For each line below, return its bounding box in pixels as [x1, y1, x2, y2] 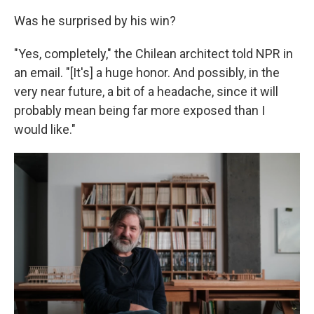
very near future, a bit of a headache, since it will [14, 84, 278, 99]
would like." [14, 122, 76, 137]
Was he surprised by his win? [14, 13, 176, 28]
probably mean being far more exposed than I [14, 103, 265, 118]
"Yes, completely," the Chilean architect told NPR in [14, 46, 293, 61]
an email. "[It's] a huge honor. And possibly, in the [14, 65, 280, 80]
